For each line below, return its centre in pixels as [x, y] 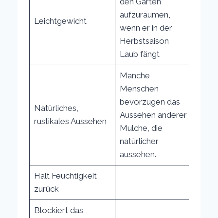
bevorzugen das [150, 101]
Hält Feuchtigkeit [65, 175]
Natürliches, [56, 108]
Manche [135, 75]
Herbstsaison [144, 41]
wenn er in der [146, 27]
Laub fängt [139, 54]
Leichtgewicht [60, 21]
